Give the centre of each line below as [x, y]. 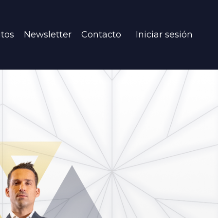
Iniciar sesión [164, 35]
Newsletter [48, 35]
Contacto [101, 35]
